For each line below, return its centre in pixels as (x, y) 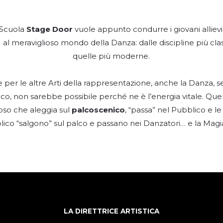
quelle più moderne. (111, 56)
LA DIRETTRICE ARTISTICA (111, 211)
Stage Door (49, 29)
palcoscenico (99, 110)
